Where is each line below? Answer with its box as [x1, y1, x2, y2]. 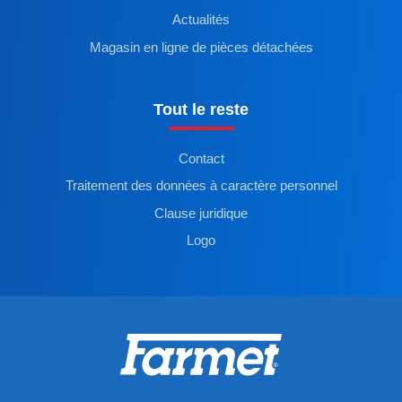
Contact [178, 151, 224, 166]
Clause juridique [154, 205, 248, 221]
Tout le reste [153, 100, 249, 118]
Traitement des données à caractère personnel [65, 179, 337, 194]
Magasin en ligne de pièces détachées [89, 40, 313, 56]
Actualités [172, 13, 230, 28]
